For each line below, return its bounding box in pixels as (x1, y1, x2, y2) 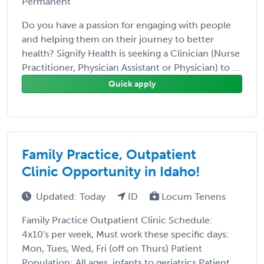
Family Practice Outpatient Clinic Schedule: (22, 214, 213, 226)
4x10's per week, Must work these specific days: (22, 228, 229, 240)
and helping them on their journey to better (22, 33, 214, 45)
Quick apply (108, 78, 156, 89)
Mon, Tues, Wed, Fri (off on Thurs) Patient (22, 242, 202, 254)
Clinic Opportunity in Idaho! (22, 163, 200, 180)
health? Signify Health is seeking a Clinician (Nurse (22, 47, 240, 59)
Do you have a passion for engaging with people (22, 19, 231, 31)
